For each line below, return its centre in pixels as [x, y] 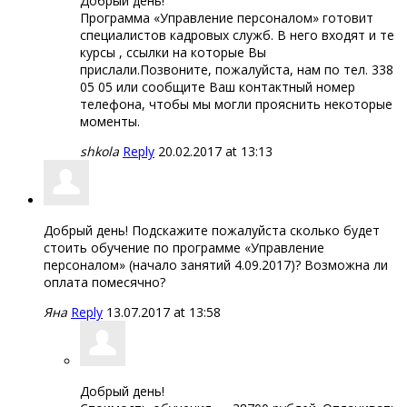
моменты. [110, 121]
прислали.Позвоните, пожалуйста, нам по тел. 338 [237, 69]
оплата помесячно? [104, 282]
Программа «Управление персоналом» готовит [227, 17]
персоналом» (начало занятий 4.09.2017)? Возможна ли [216, 264]
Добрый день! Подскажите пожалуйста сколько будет [212, 230]
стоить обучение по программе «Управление [184, 247]
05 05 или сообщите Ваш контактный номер [218, 86]
